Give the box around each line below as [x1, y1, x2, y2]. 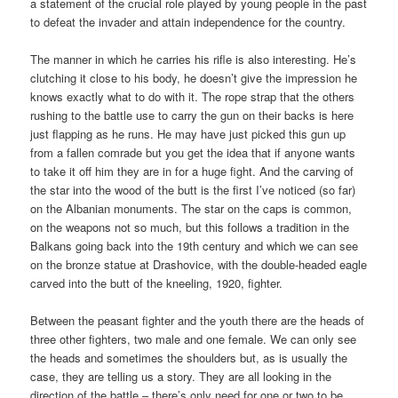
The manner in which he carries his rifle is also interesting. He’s [30, 51, 357, 68]
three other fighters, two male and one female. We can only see [30, 330, 357, 348]
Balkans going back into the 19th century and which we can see [30, 237, 359, 255]
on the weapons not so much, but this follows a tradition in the [30, 219, 350, 236]
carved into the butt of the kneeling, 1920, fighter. [30, 275, 283, 292]
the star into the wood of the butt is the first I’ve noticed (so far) [30, 181, 356, 199]
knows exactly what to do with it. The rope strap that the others [30, 88, 355, 106]
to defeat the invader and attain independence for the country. [30, 12, 346, 30]
